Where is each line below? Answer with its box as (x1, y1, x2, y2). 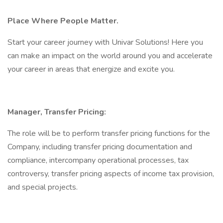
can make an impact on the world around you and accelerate (7, 50, 213, 61)
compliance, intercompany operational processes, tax (7, 155, 189, 166)
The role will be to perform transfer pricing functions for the (7, 128, 210, 139)
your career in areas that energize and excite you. (7, 64, 177, 75)
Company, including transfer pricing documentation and (7, 141, 192, 152)
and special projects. (7, 182, 78, 193)
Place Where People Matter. (7, 15, 120, 26)
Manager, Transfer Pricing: (7, 107, 106, 117)
